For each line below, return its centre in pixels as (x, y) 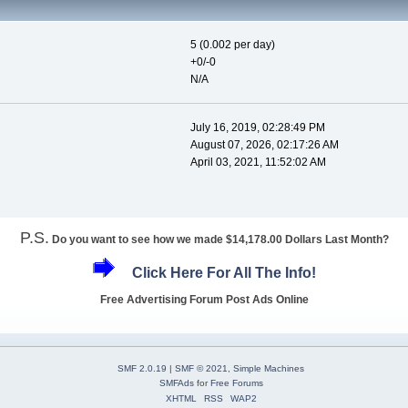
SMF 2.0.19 (142, 368)
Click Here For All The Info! (224, 273)
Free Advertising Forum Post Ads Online (204, 299)
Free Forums (236, 382)
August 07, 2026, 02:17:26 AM (264, 145)
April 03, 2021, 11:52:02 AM (258, 163)
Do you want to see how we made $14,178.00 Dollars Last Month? (220, 239)
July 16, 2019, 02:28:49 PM (257, 128)
